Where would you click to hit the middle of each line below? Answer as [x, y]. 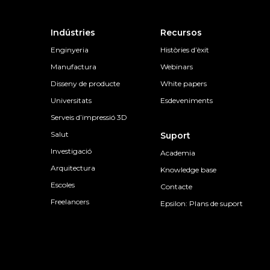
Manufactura [73, 67]
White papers [184, 84]
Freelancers [70, 202]
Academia [178, 153]
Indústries [73, 33]
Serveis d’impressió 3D [89, 118]
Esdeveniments [187, 101]
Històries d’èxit [185, 50]
